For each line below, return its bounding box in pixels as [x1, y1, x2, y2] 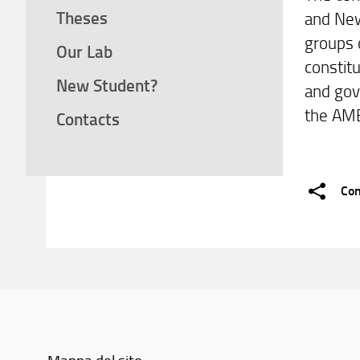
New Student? [55, 72, 157, 97]
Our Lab [55, 39, 112, 64]
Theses [55, 6, 108, 31]
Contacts [55, 106, 120, 131]
